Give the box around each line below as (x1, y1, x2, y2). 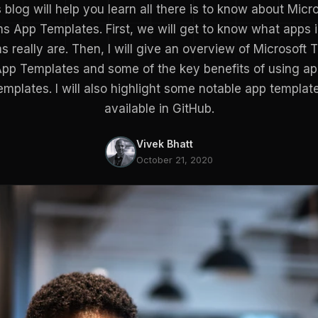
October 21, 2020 (136, 154, 213, 165)
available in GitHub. (104, 102, 214, 116)
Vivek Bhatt (136, 138, 193, 150)
